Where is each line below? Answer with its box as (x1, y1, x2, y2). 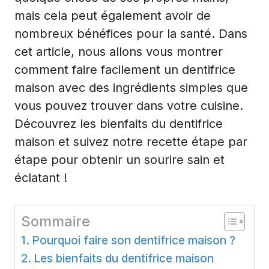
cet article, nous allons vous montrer (14, 44, 223, 59)
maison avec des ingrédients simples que (14, 80, 248, 95)
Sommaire (21, 212, 90, 230)
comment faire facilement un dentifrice (14, 62, 235, 77)
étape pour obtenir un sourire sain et (14, 152, 225, 167)
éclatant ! (14, 170, 67, 185)
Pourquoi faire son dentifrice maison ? (31, 233, 235, 247)
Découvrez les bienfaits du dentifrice (14, 116, 223, 131)
